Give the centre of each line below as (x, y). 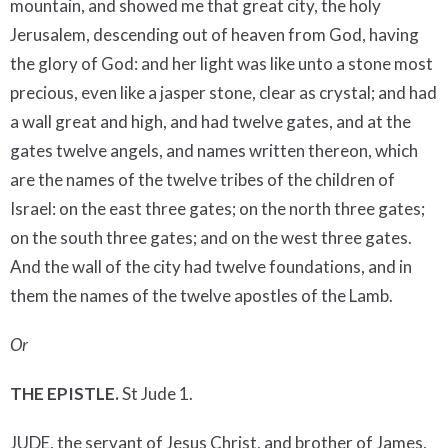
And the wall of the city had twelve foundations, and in (211, 266)
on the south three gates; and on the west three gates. (211, 237)
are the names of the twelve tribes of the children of (202, 179)
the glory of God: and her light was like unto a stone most (221, 63)
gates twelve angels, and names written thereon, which (214, 150)
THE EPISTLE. (64, 393)
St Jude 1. (157, 393)
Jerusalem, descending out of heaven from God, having (214, 34)
